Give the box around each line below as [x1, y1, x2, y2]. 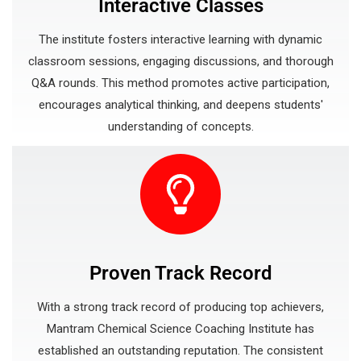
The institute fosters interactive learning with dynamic [39, 32, 322, 47]
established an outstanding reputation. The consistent [38, 343, 323, 358]
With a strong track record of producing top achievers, [37, 300, 324, 314]
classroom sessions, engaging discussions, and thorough [27, 54, 334, 68]
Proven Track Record [89, 262, 272, 284]
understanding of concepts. [107, 119, 254, 134]
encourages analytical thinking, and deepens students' [38, 98, 323, 112]
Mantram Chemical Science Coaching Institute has [47, 322, 314, 336]
